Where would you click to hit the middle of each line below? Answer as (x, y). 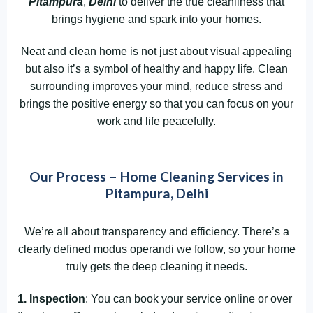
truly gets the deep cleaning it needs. (156, 267)
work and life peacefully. (156, 121)
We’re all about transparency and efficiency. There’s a (156, 232)
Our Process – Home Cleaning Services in (156, 177)
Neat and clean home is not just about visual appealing (156, 51)
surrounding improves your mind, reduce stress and (156, 86)
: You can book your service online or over (189, 298)
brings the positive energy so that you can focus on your (156, 103)
